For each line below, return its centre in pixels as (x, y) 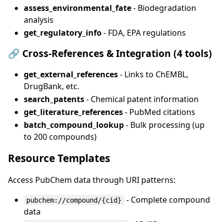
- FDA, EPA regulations (144, 32)
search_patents (54, 99)
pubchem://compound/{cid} (74, 200)
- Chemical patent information (141, 99)
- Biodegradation (164, 8)
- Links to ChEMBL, (153, 74)
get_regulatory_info (63, 32)
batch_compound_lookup (74, 125)
